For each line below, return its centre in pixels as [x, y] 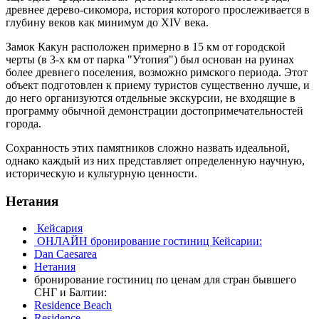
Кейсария [58, 229]
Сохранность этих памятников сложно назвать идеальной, [148, 147]
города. [23, 123]
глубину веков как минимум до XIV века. [107, 22]
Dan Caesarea [66, 254]
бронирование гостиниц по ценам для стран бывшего [165, 280]
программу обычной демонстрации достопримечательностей [155, 110]
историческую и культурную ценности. [101, 173]
